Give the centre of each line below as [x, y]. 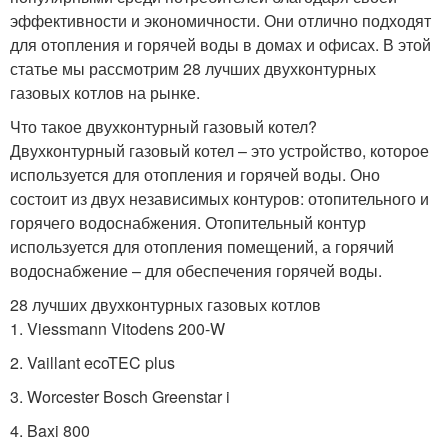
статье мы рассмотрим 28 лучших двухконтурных [193, 68]
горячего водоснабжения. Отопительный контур [188, 222]
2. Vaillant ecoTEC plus [92, 362]
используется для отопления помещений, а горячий [202, 246]
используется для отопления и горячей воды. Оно [195, 174]
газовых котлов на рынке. [105, 92]
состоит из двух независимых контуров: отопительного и [219, 198]
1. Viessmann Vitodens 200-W [117, 328]
